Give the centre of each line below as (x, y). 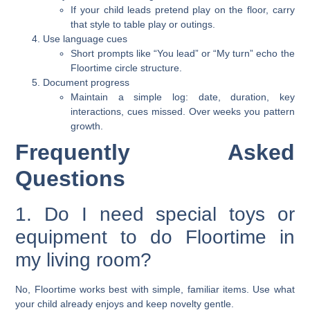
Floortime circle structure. (127, 68)
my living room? (84, 260)
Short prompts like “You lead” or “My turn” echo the (183, 54)
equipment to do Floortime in (155, 237)
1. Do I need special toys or (155, 215)
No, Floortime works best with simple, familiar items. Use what (155, 290)
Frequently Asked (155, 153)
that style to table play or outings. (143, 25)
